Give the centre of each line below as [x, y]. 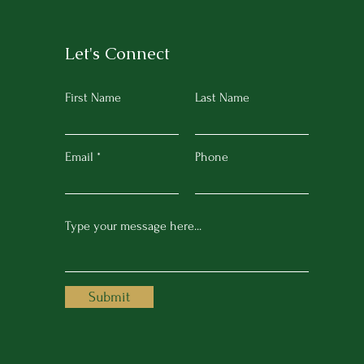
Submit [109, 297]
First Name [93, 97]
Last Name [222, 97]
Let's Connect [117, 53]
